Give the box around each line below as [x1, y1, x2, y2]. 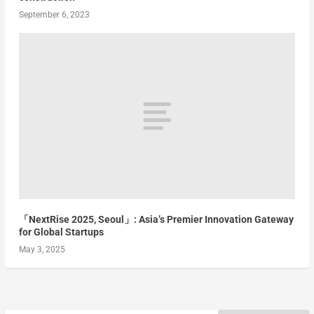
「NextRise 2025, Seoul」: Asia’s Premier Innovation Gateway [18, 213, 294, 225]
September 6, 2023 [18, 9, 90, 20]
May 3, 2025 [18, 244, 65, 254]
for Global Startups [18, 226, 104, 238]
